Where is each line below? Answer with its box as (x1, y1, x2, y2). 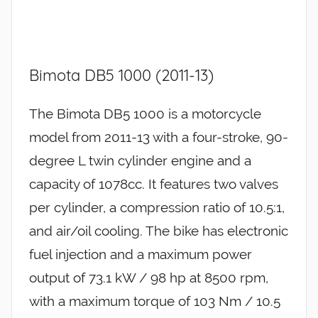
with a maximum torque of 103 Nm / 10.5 (29, 293, 280, 309)
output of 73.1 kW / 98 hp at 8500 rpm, (29, 270, 268, 286)
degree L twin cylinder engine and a (29, 153, 251, 169)
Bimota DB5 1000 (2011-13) (29, 65, 214, 85)
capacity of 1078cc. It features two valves (29, 176, 278, 192)
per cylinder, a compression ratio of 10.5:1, (29, 199, 285, 216)
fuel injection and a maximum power (29, 246, 252, 263)
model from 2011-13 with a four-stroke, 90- (29, 129, 288, 146)
